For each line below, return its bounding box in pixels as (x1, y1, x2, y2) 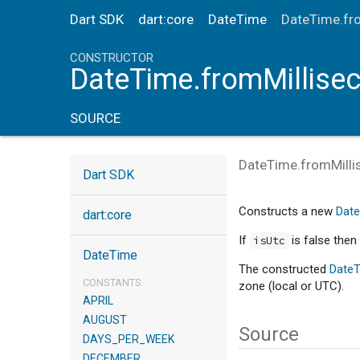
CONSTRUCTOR (70, 51, 153, 65)
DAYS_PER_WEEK (83, 333, 174, 346)
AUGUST (83, 313, 127, 326)
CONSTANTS (83, 276, 141, 288)
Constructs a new (239, 204, 336, 219)
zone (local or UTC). (239, 279, 344, 293)
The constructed (239, 262, 329, 276)
